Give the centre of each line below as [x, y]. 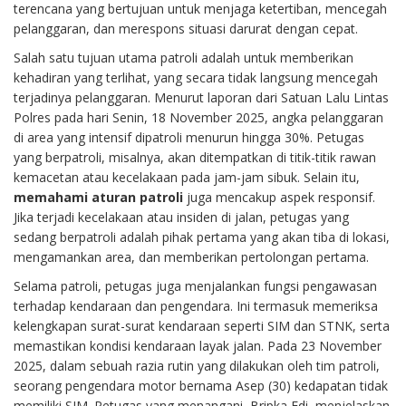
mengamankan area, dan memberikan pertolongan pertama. [191, 257]
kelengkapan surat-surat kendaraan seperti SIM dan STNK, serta [202, 326]
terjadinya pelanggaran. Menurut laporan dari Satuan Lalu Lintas [201, 97]
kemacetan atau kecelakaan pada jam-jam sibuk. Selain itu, [187, 177]
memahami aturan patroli [98, 197]
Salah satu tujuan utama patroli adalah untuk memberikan [184, 58]
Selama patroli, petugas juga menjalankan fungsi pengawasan [195, 286]
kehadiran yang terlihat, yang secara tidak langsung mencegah [196, 77]
